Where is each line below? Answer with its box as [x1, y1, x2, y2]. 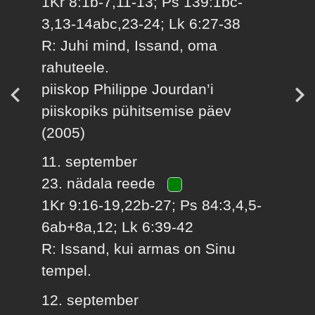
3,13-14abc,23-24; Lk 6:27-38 [41, 15, 241, 32]
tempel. [41, 262, 92, 279]
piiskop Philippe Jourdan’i [41, 80, 214, 97]
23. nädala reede [41, 175, 160, 192]
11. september [41, 153, 138, 170]
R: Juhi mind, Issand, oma [41, 37, 218, 53]
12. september [41, 291, 139, 308]
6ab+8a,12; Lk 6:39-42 [41, 219, 194, 236]
